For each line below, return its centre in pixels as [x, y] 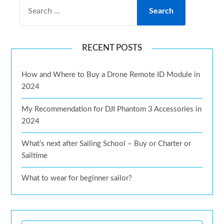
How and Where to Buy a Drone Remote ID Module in [111, 75]
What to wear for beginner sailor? [77, 178]
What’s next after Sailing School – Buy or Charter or [106, 144]
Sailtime [35, 156]
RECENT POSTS [112, 48]
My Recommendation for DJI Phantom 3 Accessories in [112, 109]
